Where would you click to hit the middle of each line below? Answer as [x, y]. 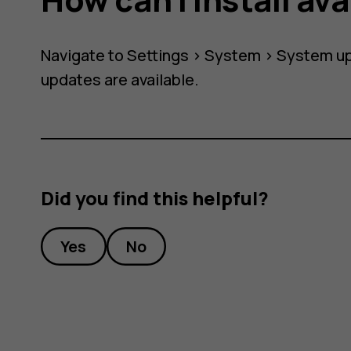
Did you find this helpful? [155, 199]
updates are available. [120, 79]
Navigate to [84, 55]
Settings [158, 55]
